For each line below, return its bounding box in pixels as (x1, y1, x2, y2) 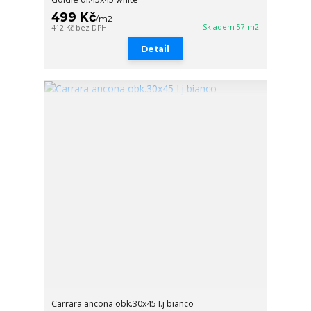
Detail (141, 43, 170, 54)
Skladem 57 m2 (203, 22, 260, 32)
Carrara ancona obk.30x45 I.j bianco (51, 297, 194, 310)
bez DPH (76, 22, 108, 33)
